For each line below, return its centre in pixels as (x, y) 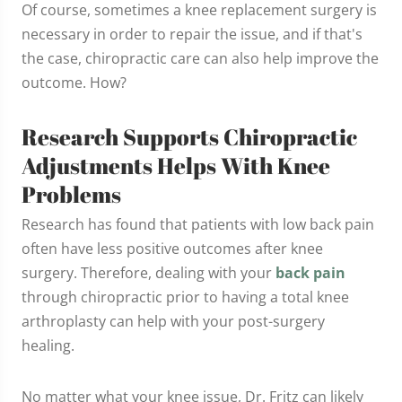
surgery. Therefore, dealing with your (149, 272)
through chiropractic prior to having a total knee (185, 297)
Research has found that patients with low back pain (198, 224)
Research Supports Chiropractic (189, 136)
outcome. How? (74, 82)
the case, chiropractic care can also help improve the (200, 58)
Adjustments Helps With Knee (176, 165)
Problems (71, 193)
